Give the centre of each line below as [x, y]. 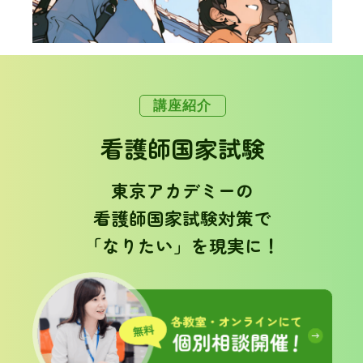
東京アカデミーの [183, 190]
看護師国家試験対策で [183, 217]
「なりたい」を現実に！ [183, 245]
